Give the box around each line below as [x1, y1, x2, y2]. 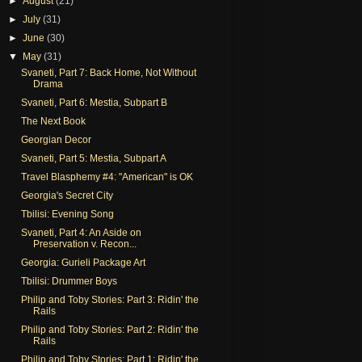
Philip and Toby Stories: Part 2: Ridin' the [20, 323, 199, 335]
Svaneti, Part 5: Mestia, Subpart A [20, 152, 166, 164]
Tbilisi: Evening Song [20, 208, 114, 220]
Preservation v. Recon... [32, 238, 137, 250]
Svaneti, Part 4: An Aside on [20, 226, 141, 238]
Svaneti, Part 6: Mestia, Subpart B [20, 96, 167, 108]
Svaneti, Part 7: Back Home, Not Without [20, 66, 196, 78]
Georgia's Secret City [20, 189, 113, 201]
